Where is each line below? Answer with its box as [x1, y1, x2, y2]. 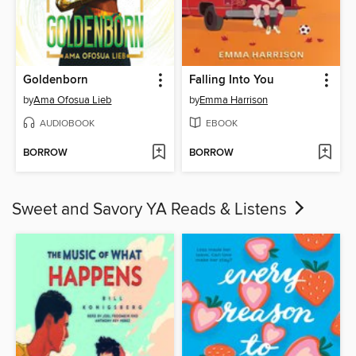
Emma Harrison [199, 94, 268, 107]
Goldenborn [23, 73, 89, 88]
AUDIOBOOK [40, 117, 95, 130]
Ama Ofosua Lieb [33, 94, 112, 107]
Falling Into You [189, 73, 274, 88]
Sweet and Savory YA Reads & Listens [12, 199, 291, 221]
